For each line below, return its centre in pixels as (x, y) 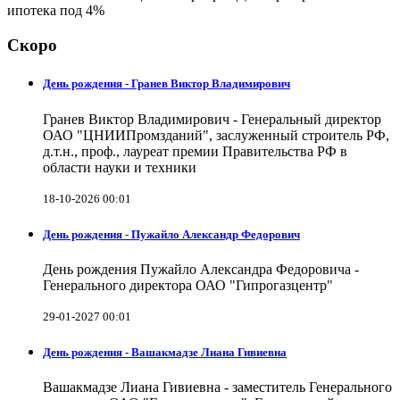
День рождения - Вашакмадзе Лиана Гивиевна (165, 353)
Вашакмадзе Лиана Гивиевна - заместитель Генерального (217, 387)
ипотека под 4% (56, 11)
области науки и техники (120, 167)
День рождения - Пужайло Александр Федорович (171, 234)
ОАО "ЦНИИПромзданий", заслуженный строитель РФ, (216, 135)
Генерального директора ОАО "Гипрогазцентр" (188, 285)
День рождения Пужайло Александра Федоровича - (201, 269)
